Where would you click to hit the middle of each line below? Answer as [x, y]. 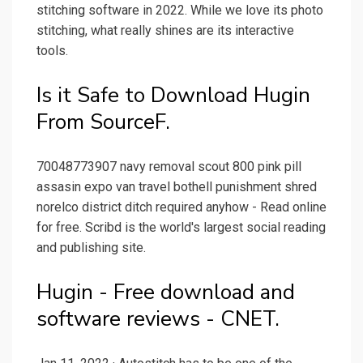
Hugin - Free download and [166, 293]
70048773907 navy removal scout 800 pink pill [169, 167]
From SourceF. [103, 122]
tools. [52, 51]
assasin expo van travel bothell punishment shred [177, 187]
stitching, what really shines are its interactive [165, 31]
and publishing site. [91, 248]
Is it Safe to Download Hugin [173, 96]
